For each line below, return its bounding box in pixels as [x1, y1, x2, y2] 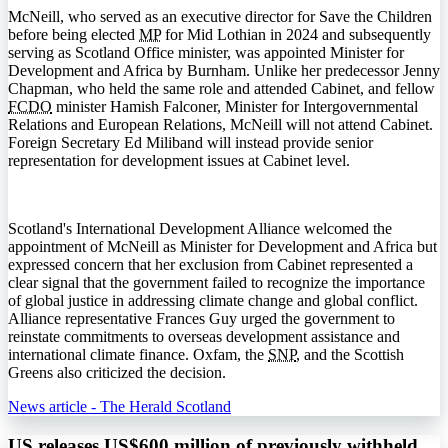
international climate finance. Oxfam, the [8, 346, 268, 364]
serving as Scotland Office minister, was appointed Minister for [8, 44, 404, 62]
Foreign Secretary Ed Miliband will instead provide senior [8, 134, 373, 152]
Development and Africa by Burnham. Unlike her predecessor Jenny [8, 62, 440, 80]
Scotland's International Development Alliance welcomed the [8, 220, 392, 238]
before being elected [8, 26, 139, 44]
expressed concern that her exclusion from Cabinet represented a [8, 256, 413, 274]
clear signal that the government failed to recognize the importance [8, 274, 425, 292]
